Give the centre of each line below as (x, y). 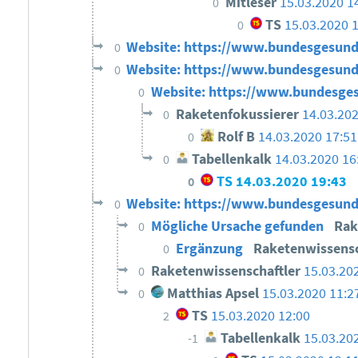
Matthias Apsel (212, 294)
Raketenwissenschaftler (228, 271)
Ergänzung (211, 249)
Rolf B (235, 137)
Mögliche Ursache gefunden (239, 227)
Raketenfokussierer (239, 115)
